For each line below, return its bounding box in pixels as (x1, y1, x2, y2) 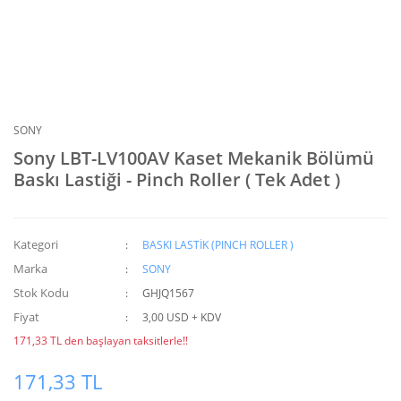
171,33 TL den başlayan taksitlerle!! (13, 333, 188, 348)
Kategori (13, 236, 58, 252)
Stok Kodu (13, 285, 69, 301)
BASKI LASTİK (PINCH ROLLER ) (142, 237, 294, 252)
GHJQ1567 (142, 286, 195, 301)
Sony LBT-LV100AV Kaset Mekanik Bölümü (13, 146, 374, 170)
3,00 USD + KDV (142, 310, 222, 325)
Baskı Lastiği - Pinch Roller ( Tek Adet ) (13, 167, 340, 192)
